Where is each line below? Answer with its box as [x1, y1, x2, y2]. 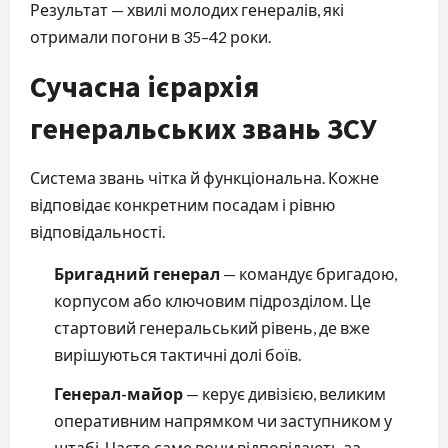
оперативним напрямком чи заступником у [54, 410, 392, 430]
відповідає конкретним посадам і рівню [30, 194, 335, 214]
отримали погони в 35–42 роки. [30, 26, 271, 46]
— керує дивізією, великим [183, 383, 386, 403]
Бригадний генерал [54, 263, 220, 283]
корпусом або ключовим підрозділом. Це [54, 290, 371, 310]
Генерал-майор [54, 383, 183, 403]
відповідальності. [30, 221, 165, 241]
